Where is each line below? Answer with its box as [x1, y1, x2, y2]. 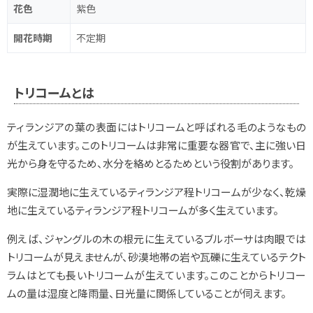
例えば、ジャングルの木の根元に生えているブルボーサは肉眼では [7, 231, 306, 246]
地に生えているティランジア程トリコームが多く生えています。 [7, 202, 279, 217]
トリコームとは [14, 82, 94, 101]
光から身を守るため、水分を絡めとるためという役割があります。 [7, 155, 294, 170]
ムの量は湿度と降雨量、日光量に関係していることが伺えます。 [7, 285, 286, 300]
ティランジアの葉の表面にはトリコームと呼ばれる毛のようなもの [7, 119, 306, 134]
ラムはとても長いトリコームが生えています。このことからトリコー [7, 267, 306, 282]
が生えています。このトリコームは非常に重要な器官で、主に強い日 [7, 137, 306, 152]
